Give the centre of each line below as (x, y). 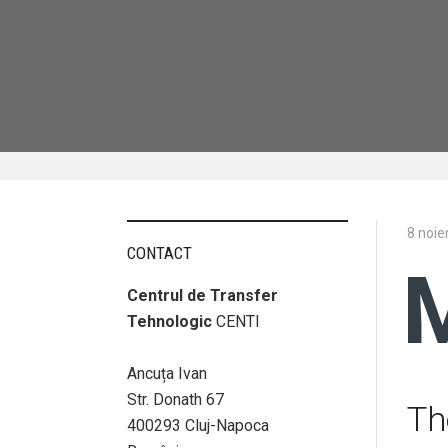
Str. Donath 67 (175, 399)
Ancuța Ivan (167, 373)
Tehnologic (169, 321)
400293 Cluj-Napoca (198, 425)
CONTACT (159, 253)
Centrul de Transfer (202, 295)
